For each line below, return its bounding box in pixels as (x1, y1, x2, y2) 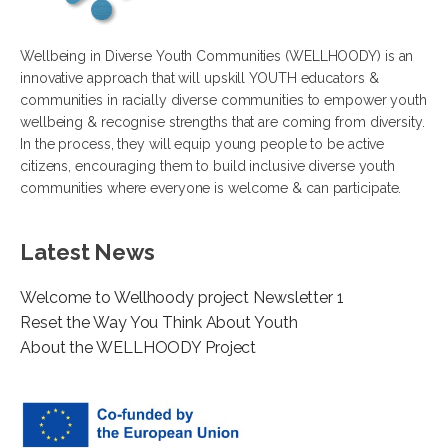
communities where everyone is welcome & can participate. (20, 180, 402, 197)
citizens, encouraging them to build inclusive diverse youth (20, 158, 396, 175)
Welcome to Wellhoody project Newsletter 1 (20, 288, 344, 308)
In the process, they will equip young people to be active (20, 136, 385, 153)
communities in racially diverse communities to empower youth (20, 92, 427, 109)
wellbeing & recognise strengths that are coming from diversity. (20, 114, 425, 131)
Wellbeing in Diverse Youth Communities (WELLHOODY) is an (20, 48, 414, 65)
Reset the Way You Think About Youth (20, 313, 298, 333)
